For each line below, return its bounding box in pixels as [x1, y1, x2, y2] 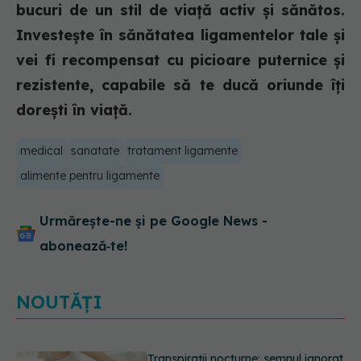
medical [20, 143, 63, 159]
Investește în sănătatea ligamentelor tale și [16, 26, 345, 45]
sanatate [71, 143, 119, 159]
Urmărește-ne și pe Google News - [39, 213, 268, 230]
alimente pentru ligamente [20, 168, 160, 184]
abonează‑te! [39, 238, 127, 255]
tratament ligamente [127, 143, 238, 159]
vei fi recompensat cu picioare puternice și [16, 51, 345, 70]
